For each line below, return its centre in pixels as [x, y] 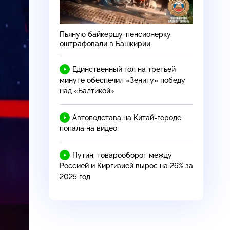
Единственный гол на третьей [124, 69]
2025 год [75, 176]
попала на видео [88, 128]
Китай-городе [157, 117]
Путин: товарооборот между [122, 155]
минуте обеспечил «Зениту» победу [122, 80]
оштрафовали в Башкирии [105, 43]
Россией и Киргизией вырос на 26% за [126, 166]
